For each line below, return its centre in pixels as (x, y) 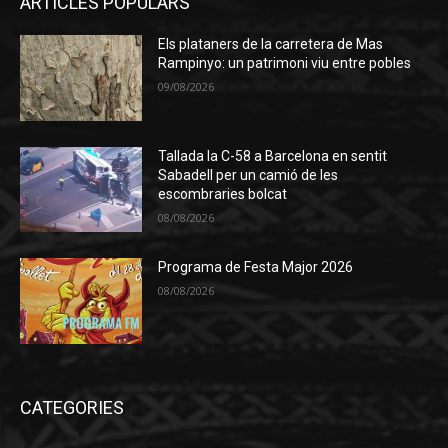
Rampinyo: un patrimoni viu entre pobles (285, 62)
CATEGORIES (72, 407)
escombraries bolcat (223, 193)
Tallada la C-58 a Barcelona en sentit (273, 155)
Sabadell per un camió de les (248, 174)
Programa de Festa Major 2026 (256, 267)
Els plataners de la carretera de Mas (271, 43)
